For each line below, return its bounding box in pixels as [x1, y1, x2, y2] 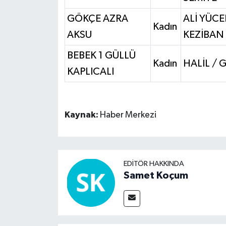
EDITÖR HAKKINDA [123, 159, 184, 167]
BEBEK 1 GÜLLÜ [67, 50, 136, 61]
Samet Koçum [123, 170, 188, 181]
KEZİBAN [183, 29, 223, 40]
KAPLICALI [67, 66, 114, 77]
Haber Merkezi [99, 110, 156, 120]
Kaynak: [64, 110, 100, 120]
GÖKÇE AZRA [67, 13, 128, 24]
